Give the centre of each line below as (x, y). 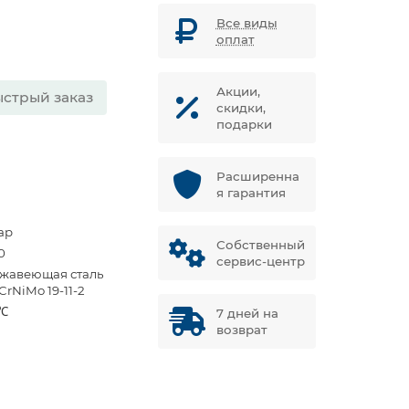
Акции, (238, 91)
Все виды (246, 23)
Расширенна (257, 176)
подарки (244, 124)
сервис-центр (260, 261)
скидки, (241, 108)
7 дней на (247, 313)
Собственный (260, 245)
